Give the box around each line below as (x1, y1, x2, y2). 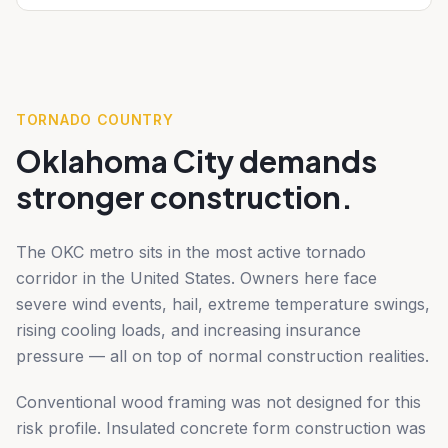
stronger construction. (16, 177, 353, 216)
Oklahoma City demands (16, 141, 377, 180)
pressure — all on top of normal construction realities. (16, 345, 429, 366)
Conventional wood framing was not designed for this (16, 391, 421, 412)
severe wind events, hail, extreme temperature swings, (16, 293, 430, 314)
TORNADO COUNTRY (16, 110, 174, 128)
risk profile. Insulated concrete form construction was (16, 417, 426, 438)
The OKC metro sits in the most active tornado (16, 241, 366, 262)
